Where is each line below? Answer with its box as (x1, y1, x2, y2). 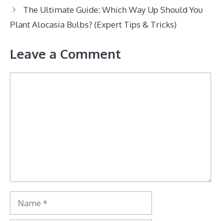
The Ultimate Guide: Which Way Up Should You (23, 4, 203, 15)
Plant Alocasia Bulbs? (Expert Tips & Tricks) (10, 19, 177, 30)
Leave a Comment (10, 45, 121, 62)
